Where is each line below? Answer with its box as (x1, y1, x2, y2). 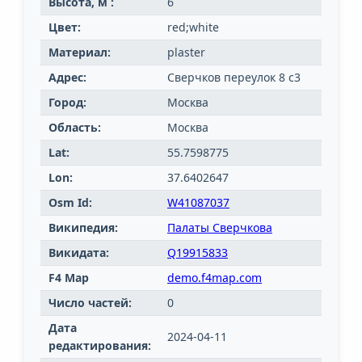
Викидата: (48, 245, 109, 261)
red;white (167, 19, 219, 36)
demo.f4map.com (167, 270, 262, 286)
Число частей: (48, 295, 132, 311)
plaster (167, 44, 205, 61)
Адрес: (48, 69, 86, 86)
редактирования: (48, 338, 151, 354)
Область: (48, 120, 101, 136)
